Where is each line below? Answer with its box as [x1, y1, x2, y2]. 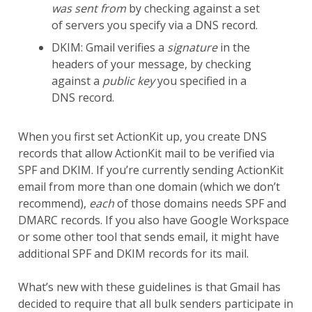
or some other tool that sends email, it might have [17, 228, 279, 244]
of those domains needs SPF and [114, 195, 286, 211]
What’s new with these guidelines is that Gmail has [17, 279, 281, 295]
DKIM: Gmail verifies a [51, 39, 167, 55]
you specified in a [154, 72, 247, 88]
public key [102, 72, 155, 88]
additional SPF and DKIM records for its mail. [17, 245, 249, 261]
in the [217, 39, 250, 55]
